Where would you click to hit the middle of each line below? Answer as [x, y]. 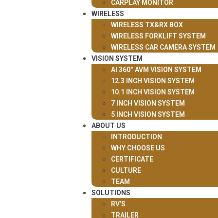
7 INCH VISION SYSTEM [148, 103]
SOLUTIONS [111, 193]
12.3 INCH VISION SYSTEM [153, 81]
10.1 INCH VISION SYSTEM [153, 92]
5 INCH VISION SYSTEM [148, 114]
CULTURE [126, 170]
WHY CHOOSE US [138, 148]
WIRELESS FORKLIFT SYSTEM [158, 36]
